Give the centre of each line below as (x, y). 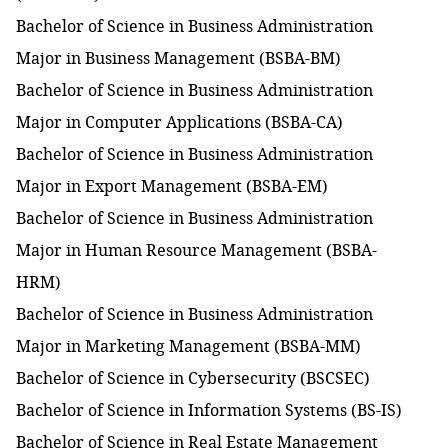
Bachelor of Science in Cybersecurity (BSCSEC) (193, 378)
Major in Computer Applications (138, 122)
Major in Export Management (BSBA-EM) (172, 186)
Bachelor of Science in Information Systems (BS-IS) (209, 410)
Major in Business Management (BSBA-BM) (178, 58)
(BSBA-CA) (302, 122)
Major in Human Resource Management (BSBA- (196, 250)
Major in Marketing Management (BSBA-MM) (188, 346)
